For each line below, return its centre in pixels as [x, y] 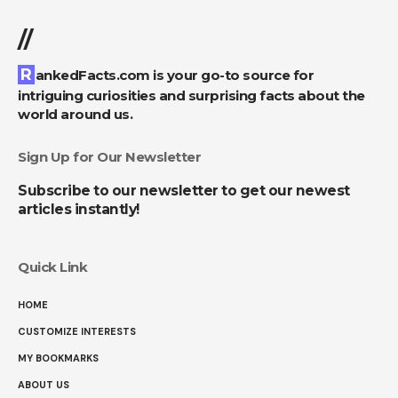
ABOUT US [44, 385]
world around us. [75, 115]
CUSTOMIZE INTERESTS [77, 332]
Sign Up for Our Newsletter [109, 157]
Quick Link [52, 267]
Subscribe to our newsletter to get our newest [184, 191]
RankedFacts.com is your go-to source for [26, 75]
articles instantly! [79, 210]
